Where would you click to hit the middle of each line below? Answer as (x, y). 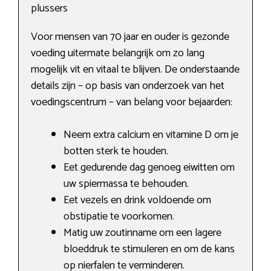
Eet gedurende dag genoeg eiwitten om (149, 168)
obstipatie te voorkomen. (119, 217)
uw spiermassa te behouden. (126, 184)
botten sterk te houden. (116, 152)
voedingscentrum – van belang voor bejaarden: (132, 103)
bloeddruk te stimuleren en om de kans (149, 250)
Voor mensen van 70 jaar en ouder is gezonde (130, 37)
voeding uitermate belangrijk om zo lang (118, 54)
